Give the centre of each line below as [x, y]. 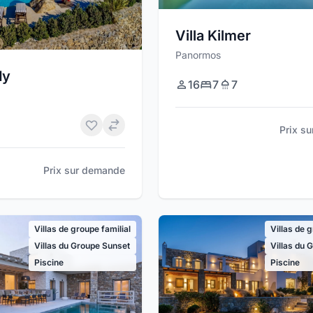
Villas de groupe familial [82, 229]
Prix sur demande [84, 170]
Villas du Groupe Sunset [82, 246]
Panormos [198, 54]
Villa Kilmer [213, 35]
